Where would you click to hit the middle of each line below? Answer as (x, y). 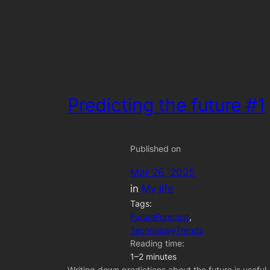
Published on (155, 149)
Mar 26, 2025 (162, 172)
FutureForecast (160, 217)
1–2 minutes (153, 257)
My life (158, 188)
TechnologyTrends (167, 230)
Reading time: (157, 243)
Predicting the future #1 (167, 105)
